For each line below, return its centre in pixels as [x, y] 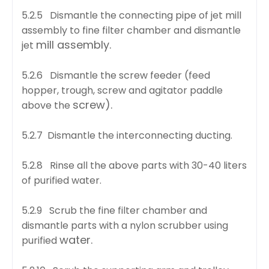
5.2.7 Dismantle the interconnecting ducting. [127, 135]
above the [47, 105]
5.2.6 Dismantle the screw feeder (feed [116, 75]
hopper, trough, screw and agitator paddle [122, 90]
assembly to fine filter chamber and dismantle [131, 30]
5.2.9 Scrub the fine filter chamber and [114, 210]
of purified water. [62, 180]
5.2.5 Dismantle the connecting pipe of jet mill [131, 15]
